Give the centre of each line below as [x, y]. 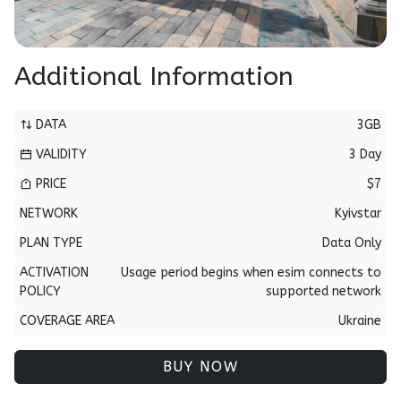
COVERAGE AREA [67, 321]
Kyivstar [358, 213]
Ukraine [360, 321]
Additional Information [154, 77]
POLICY [40, 291]
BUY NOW [200, 367]
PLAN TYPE [51, 243]
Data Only [352, 243]
